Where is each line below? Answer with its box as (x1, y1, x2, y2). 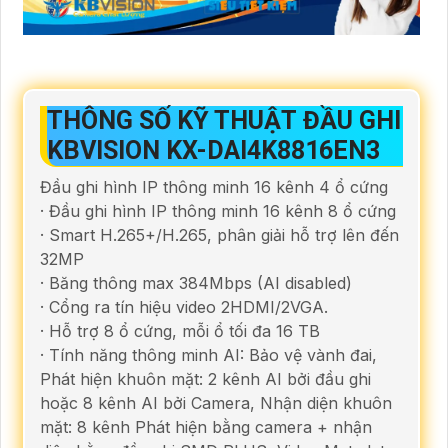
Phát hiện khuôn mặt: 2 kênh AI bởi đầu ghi (40, 369, 371, 390)
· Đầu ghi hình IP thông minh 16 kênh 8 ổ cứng (40, 201, 396, 222)
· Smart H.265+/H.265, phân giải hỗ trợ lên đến (40, 225, 399, 246)
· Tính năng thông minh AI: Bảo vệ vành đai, (40, 345, 377, 366)
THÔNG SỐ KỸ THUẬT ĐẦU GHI (47, 106, 401, 136)
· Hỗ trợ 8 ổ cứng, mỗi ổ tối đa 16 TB (40, 321, 320, 342)
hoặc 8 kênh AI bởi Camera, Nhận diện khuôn (40, 393, 392, 414)
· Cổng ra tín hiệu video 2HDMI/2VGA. (40, 297, 328, 318)
